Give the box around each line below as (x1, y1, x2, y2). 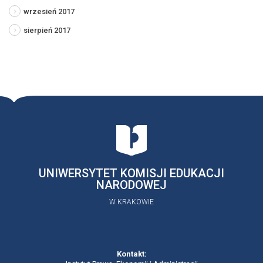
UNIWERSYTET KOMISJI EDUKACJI (39, 166, 224, 180)
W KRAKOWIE (109, 197, 154, 206)
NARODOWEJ (96, 177, 167, 192)
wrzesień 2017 (23, 6, 75, 16)
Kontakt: (116, 249, 147, 258)
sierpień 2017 (23, 25, 70, 35)
